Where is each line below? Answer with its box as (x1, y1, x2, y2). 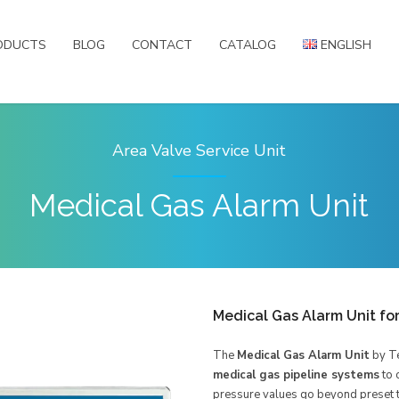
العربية (345, 163, 378, 179)
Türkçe (345, 110, 381, 126)
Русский (345, 136, 388, 152)
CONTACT (132, 37, 193, 53)
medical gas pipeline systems (213, 367, 379, 383)
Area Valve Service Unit (112, 140, 287, 161)
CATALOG (219, 37, 277, 53)
